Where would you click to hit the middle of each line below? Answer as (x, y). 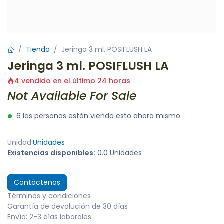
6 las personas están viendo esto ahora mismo (98, 116)
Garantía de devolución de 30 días (68, 206)
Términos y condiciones (49, 196)
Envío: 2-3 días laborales (49, 217)
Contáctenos (37, 182)
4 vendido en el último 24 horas (72, 81)
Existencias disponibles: (51, 153)
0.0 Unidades (120, 153)
